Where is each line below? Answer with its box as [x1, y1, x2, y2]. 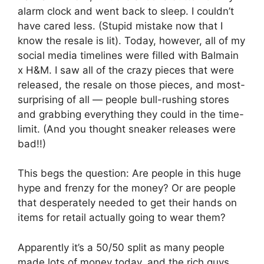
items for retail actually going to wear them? [18, 212, 226, 224]
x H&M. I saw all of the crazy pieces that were [18, 64, 234, 76]
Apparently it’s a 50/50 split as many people [18, 241, 225, 253]
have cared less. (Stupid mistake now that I [18, 19, 223, 32]
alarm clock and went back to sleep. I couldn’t [18, 5, 234, 17]
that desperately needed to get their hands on [18, 197, 237, 209]
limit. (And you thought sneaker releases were [18, 123, 236, 135]
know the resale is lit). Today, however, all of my [18, 34, 245, 47]
